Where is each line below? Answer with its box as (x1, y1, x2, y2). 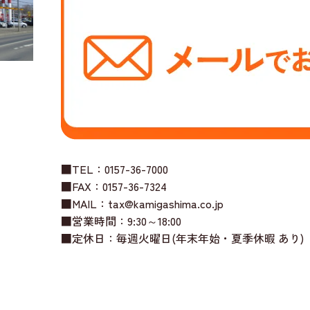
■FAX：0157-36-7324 (60, 177, 167, 194)
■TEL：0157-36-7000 (60, 160, 168, 177)
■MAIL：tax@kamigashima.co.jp (60, 194, 224, 212)
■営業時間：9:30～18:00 (60, 212, 181, 229)
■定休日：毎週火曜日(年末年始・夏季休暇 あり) (60, 229, 304, 246)
